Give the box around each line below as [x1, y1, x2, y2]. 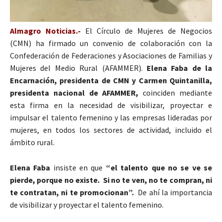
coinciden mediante [143, 87, 213, 98]
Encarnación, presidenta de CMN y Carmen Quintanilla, [10, 75, 212, 85]
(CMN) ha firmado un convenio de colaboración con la [10, 38, 212, 48]
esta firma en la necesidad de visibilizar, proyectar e [10, 100, 212, 110]
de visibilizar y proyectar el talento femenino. [10, 199, 164, 210]
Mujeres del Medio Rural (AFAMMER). [10, 62, 143, 73]
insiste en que [50, 162, 106, 172]
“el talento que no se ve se [106, 162, 213, 172]
